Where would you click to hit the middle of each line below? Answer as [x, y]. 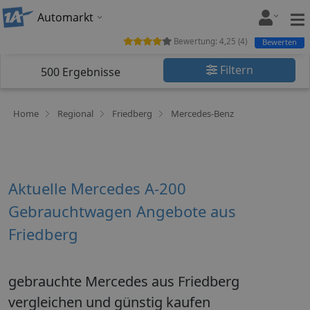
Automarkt [65, 17]
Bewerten [280, 42]
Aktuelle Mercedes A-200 [97, 188]
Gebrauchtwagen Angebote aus [122, 211]
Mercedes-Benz [202, 113]
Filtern [235, 70]
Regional [75, 113]
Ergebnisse [90, 72]
